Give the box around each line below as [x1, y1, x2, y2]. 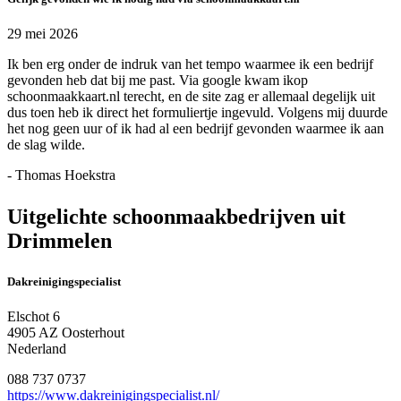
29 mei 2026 [7, 26, 78, 42]
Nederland [7, 341, 66, 357]
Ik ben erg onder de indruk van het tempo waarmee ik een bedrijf [7, 56, 373, 73]
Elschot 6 [7, 309, 60, 325]
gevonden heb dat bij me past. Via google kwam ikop [7, 73, 308, 89]
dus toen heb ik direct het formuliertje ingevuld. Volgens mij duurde [7, 105, 388, 121]
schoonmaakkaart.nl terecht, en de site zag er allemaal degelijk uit [7, 89, 375, 105]
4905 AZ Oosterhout [7, 325, 124, 341]
